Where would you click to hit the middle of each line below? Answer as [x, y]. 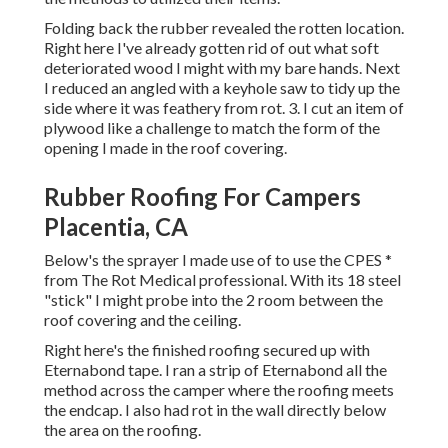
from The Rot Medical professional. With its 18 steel [222, 280]
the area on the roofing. [122, 430]
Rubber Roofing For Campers [202, 197]
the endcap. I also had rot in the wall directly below [215, 410]
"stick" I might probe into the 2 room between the [213, 300]
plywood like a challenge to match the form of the [212, 128]
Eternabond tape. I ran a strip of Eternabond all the [215, 370]
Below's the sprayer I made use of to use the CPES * [218, 260]
